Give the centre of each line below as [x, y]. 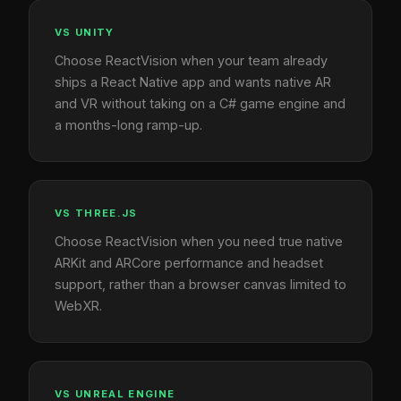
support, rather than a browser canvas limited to [200, 284]
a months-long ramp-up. [128, 124]
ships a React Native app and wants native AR [193, 81]
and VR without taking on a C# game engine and [200, 103]
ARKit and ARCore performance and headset [189, 262]
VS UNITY [85, 32]
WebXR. [78, 305]
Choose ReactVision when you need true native [199, 241]
